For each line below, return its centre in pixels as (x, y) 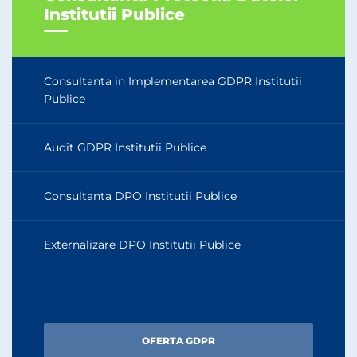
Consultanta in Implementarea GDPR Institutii (173, 81)
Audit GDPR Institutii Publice (125, 147)
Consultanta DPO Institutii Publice (140, 196)
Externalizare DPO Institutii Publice (142, 244)
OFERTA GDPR (178, 340)
